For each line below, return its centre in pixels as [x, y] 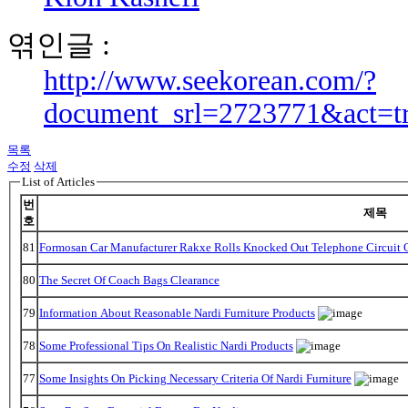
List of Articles [58, 182]
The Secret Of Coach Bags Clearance [129, 280]
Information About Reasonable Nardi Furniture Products [177, 312]
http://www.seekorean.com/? [210, 81]
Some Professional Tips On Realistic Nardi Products [166, 345]
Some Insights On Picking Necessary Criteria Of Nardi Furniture [195, 378]
